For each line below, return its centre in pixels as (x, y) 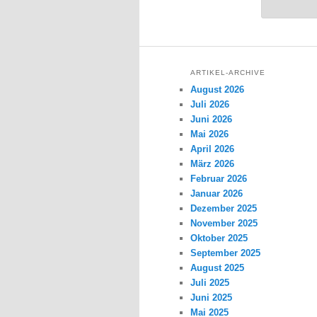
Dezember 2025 (224, 209)
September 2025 (226, 253)
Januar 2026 (217, 194)
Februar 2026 (219, 179)
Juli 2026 (210, 105)
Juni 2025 (212, 298)
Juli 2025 (210, 283)
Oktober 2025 (219, 238)
